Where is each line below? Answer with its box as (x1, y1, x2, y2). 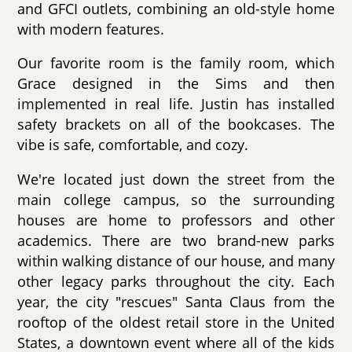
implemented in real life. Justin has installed (17, 94, 335, 114)
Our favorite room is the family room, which (17, 53, 335, 73)
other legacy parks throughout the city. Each (17, 271, 335, 291)
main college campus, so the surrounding (17, 189, 335, 209)
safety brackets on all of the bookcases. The (17, 115, 335, 134)
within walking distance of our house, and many (17, 251, 335, 270)
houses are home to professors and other (17, 210, 335, 229)
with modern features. (17, 19, 165, 38)
